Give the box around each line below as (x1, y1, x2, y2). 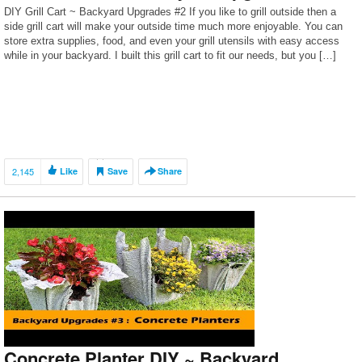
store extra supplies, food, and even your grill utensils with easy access (4, 35, 339, 47)
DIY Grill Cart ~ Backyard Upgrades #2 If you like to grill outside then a (4, 6, 336, 18)
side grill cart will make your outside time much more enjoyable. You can (4, 20, 343, 32)
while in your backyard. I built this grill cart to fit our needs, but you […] (4, 49, 336, 61)
